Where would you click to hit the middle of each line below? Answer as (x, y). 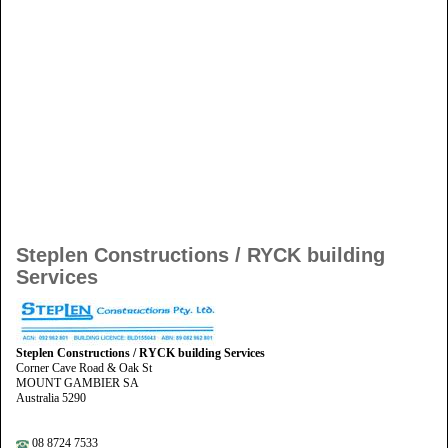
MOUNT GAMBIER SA (77, 383)
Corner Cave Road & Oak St (84, 368)
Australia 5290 (51, 398)
